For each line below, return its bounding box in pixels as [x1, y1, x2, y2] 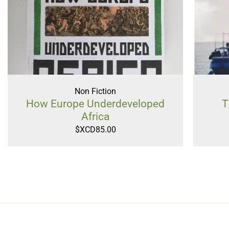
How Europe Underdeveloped [26, 98, 165, 110]
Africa [81, 110, 110, 123]
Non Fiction [75, 86, 117, 96]
